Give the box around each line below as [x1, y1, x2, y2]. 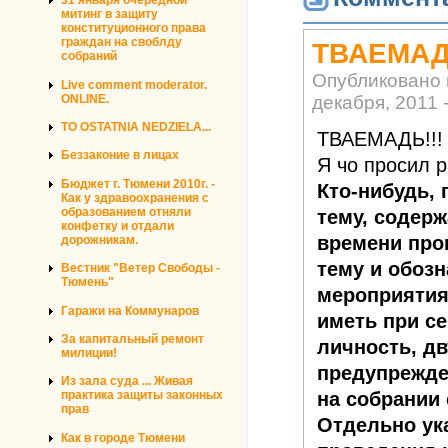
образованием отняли [61, 204, 191, 219]
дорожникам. [61, 232, 138, 247]
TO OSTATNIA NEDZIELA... [61, 120, 211, 135]
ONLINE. [61, 91, 109, 106]
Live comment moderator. [61, 77, 207, 92]
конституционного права [61, 21, 206, 36]
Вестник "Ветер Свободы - [61, 261, 220, 276]
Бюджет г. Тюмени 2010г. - [61, 176, 215, 191]
